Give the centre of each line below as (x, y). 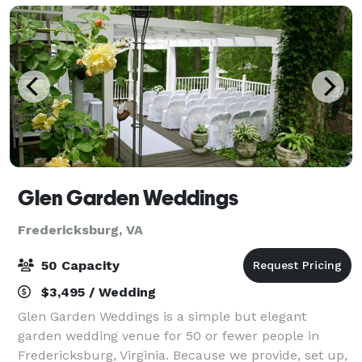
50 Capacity (78, 265)
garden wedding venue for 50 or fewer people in (168, 335)
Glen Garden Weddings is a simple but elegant (162, 316)
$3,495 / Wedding (97, 292)
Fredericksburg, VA (80, 229)
